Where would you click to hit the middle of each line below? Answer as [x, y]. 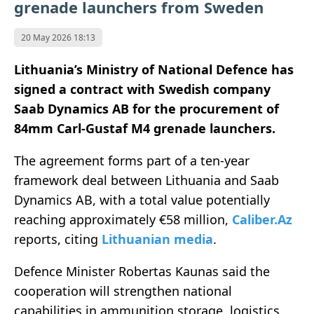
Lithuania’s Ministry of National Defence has [154, 70]
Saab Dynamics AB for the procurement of [146, 109]
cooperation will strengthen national [123, 291]
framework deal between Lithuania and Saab [146, 180]
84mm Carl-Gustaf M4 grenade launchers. [145, 129]
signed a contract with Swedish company [142, 89]
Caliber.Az [262, 220]
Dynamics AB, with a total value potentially [142, 200]
